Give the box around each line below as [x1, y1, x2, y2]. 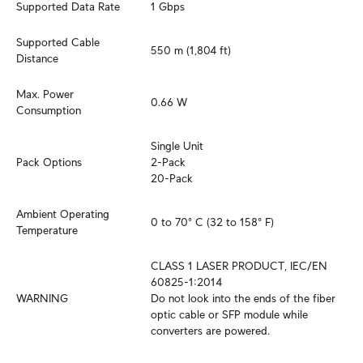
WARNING [16, 292, 68, 305]
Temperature [16, 224, 78, 237]
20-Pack [151, 172, 193, 185]
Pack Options [16, 156, 82, 169]
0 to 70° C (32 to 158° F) [151, 216, 274, 228]
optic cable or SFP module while [151, 308, 308, 321]
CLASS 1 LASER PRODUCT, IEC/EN [151, 259, 327, 272]
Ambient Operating [16, 207, 109, 220]
